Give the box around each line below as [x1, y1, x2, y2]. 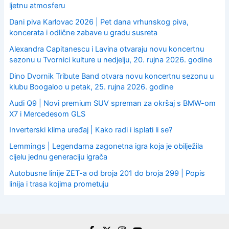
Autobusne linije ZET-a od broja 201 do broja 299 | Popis [9, 169, 205, 178]
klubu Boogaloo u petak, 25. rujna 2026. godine [9, 82, 173, 91]
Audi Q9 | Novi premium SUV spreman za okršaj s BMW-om [9, 98, 216, 108]
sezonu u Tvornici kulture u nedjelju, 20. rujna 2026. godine [9, 55, 212, 64]
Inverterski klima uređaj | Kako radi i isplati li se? [9, 125, 172, 135]
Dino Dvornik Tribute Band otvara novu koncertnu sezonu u [9, 71, 214, 81]
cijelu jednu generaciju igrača [9, 152, 107, 162]
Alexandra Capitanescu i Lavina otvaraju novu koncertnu [9, 44, 204, 54]
